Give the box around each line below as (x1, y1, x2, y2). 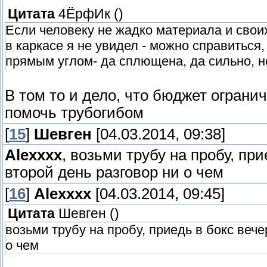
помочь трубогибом (5, 104, 144, 121)
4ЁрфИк (58, 6, 110, 21)
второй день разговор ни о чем (5, 164, 223, 181)
